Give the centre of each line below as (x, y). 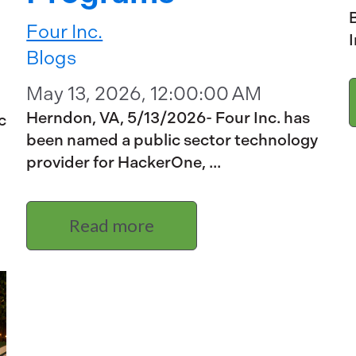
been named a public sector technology (172, 141)
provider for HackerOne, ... (124, 163)
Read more (112, 225)
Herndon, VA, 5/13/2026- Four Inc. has (168, 118)
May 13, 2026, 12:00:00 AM (144, 94)
